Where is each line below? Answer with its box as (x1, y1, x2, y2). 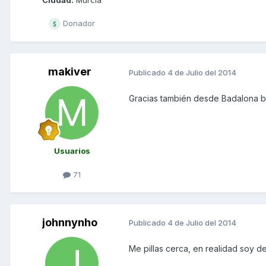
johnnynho (42, 216, 97, 229)
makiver (47, 65, 91, 78)
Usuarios (53, 146, 90, 156)
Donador (61, 18, 95, 28)
